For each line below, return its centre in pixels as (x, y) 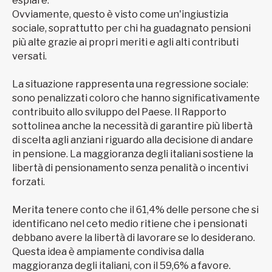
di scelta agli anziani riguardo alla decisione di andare (133, 140)
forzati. (29, 182)
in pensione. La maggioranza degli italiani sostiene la (133, 154)
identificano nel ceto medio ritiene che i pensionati (130, 224)
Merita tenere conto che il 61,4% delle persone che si (135, 210)
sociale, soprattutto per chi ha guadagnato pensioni (131, 29)
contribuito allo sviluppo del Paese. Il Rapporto (119, 112)
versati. (29, 56)
